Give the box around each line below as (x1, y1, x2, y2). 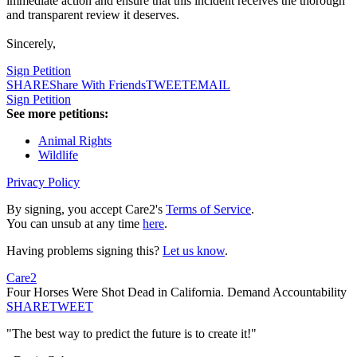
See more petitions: (6, 107, 108, 121)
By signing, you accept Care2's (6, 202, 166, 217)
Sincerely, (6, 37, 56, 51)
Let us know (163, 244, 225, 258)
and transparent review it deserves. (6, 8, 179, 22)
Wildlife (38, 148, 78, 163)
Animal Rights (38, 134, 112, 148)
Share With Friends (49, 78, 146, 92)
